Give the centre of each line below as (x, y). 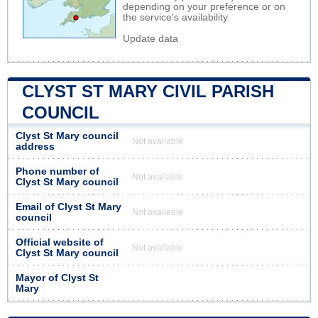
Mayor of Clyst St (57, 278)
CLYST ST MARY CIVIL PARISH (148, 91)
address (35, 146)
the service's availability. (176, 17)
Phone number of (57, 171)
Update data (150, 38)
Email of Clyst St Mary (68, 207)
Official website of (60, 242)
